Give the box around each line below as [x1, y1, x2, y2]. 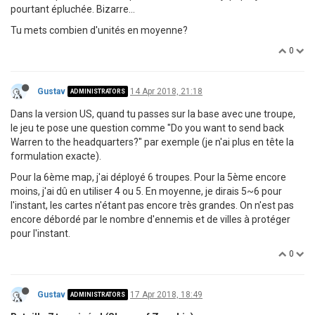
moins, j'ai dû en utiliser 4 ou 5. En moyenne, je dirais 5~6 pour [11, 185, 282, 197]
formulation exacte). [11, 150, 101, 162]
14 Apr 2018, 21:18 [130, 86, 202, 96]
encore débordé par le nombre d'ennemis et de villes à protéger [11, 213, 290, 225]
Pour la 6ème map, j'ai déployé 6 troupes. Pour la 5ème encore [11, 171, 286, 183]
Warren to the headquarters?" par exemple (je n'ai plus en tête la [11, 136, 294, 148]
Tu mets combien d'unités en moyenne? [11, 24, 188, 36]
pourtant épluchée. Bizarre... [11, 3, 135, 15]
